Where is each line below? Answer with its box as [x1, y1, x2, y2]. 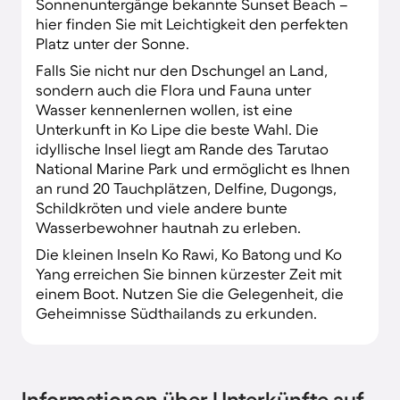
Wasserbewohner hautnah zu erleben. [36, 218, 301, 236]
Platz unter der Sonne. [36, 34, 189, 52]
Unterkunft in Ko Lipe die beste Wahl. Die [36, 120, 319, 137]
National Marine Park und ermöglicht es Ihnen [36, 159, 350, 177]
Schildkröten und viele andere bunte [36, 198, 287, 216]
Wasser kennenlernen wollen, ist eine [36, 100, 293, 118]
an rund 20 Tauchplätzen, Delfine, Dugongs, [36, 179, 337, 196]
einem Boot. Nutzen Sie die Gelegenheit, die [36, 284, 344, 302]
